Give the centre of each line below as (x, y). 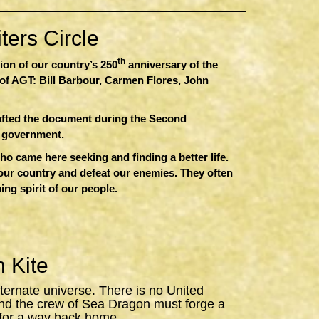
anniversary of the (172, 64)
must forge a (188, 304)
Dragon (129, 304)
